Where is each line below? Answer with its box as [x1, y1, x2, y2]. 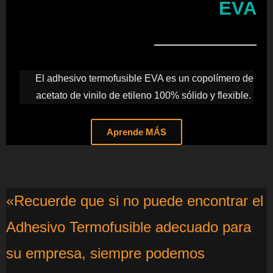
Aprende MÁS [107, 127, 166, 137]
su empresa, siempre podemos [6, 245, 205, 261]
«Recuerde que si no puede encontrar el [6, 193, 263, 209]
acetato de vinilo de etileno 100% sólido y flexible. [36, 90, 253, 101]
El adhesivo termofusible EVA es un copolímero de [35, 73, 253, 83]
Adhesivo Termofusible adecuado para [6, 219, 251, 235]
